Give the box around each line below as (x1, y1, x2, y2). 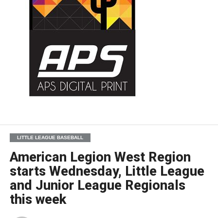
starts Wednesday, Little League (9, 163, 204, 179)
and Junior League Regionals (9, 178, 185, 193)
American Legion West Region (9, 149, 191, 165)
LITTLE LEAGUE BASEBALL (17, 135, 83, 140)
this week (9, 192, 66, 207)
